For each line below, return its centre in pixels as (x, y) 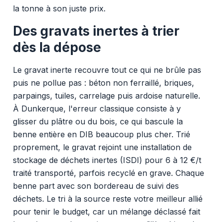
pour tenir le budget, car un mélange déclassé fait (106, 211)
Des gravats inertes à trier (96, 31)
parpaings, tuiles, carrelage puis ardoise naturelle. (106, 95)
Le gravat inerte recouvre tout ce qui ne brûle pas (107, 70)
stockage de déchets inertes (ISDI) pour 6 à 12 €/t (107, 160)
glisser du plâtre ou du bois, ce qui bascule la (98, 121)
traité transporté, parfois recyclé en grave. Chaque (108, 173)
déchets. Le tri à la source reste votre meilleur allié (108, 198)
